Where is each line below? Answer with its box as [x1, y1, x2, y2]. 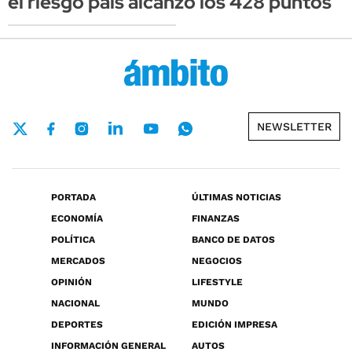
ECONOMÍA [51, 213, 103, 225]
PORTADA [51, 192, 96, 203]
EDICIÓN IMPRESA [192, 319, 277, 331]
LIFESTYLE [192, 277, 243, 288]
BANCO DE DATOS [192, 234, 275, 246]
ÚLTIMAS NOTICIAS [192, 192, 281, 203]
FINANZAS [192, 213, 240, 225]
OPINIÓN [51, 277, 92, 288]
